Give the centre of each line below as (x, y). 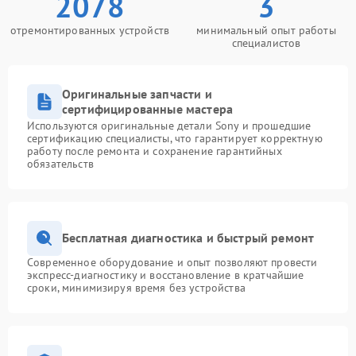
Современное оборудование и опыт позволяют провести (172, 262)
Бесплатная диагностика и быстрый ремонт (188, 238)
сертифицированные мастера (148, 108)
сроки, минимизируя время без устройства (136, 287)
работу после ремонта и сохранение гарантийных (155, 151)
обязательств (60, 163)
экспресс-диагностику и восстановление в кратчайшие (166, 275)
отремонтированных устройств (90, 30)
